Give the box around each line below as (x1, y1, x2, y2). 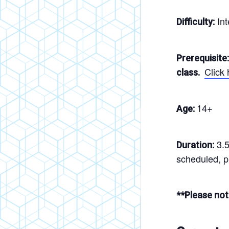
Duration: (176, 140, 214, 151)
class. (176, 67, 202, 78)
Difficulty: (176, 16, 215, 28)
